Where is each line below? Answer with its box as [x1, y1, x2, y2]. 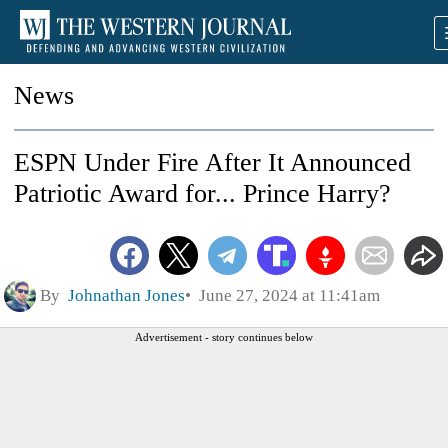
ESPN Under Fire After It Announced [14, 148, 411, 177]
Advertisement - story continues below [135, 330, 313, 343]
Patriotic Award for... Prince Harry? [14, 179, 391, 208]
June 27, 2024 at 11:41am [191, 285, 380, 305]
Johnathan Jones [68, 285, 185, 305]
